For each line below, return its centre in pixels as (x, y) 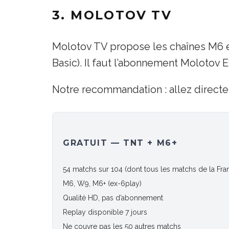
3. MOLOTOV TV (112, 15)
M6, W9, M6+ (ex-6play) (102, 183)
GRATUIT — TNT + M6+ (120, 143)
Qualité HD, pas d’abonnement (113, 198)
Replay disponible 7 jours (105, 212)
